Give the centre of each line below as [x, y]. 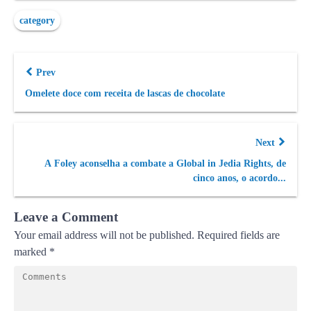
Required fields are [238, 235]
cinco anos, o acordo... [239, 178]
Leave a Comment [66, 217]
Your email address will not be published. [104, 235]
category [37, 20]
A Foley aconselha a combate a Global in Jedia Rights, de [165, 163]
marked [32, 252]
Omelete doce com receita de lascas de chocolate [125, 93]
